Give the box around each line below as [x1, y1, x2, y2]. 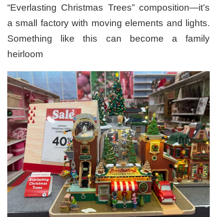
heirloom [7, 49, 43, 60]
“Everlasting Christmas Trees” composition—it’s [7, 2, 210, 13]
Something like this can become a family [7, 33, 210, 44]
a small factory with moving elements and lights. [7, 18, 210, 29]
